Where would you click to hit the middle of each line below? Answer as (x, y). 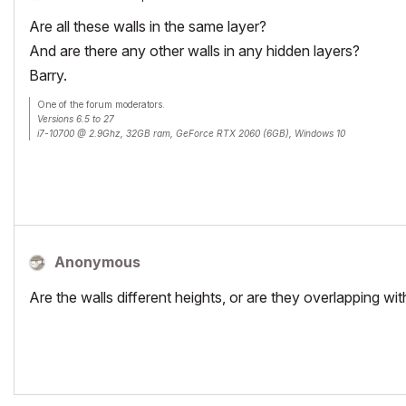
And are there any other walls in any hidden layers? (194, 50)
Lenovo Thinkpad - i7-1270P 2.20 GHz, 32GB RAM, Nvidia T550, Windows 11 (204, 147)
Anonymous (97, 261)
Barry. (48, 75)
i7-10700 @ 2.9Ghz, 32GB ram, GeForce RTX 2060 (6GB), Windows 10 (191, 133)
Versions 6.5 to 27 (76, 118)
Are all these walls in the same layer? (148, 26)
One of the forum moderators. (101, 104)
